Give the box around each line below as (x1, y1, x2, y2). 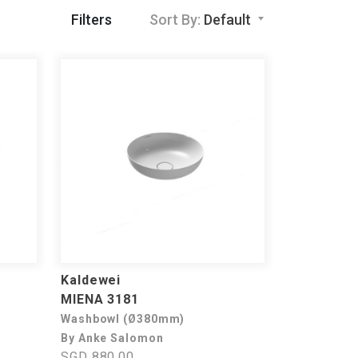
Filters (70, 10, 112, 28)
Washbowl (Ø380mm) (61, 312, 185, 325)
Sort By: (149, 10, 205, 28)
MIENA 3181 (61, 292, 139, 307)
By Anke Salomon (61, 332, 164, 344)
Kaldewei (61, 272, 121, 288)
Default (204, 10, 252, 28)
